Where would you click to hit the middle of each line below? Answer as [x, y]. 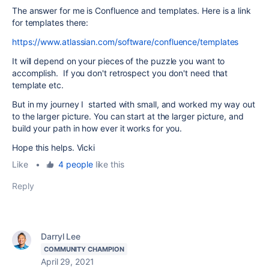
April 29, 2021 [68, 261]
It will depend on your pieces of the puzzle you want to [119, 61]
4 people [76, 164]
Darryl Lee [61, 236]
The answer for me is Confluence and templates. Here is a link [131, 11]
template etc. [38, 85]
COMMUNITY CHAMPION [84, 249]
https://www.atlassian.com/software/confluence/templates [125, 42]
